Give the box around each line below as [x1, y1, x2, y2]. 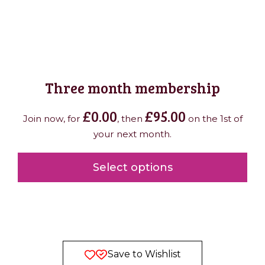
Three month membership [45, 77, 220, 98]
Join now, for [22, 113, 83, 125]
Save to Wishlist [108, 248, 181, 260]
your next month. [93, 128, 172, 140]
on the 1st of [185, 113, 243, 125]
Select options [92, 161, 173, 174]
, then [117, 113, 145, 125]
